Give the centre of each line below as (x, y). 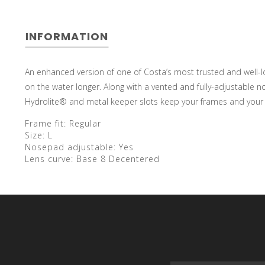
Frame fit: (46, 123)
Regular (85, 123)
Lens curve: (49, 159)
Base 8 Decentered (118, 159)
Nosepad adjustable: (70, 147)
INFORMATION (67, 36)
